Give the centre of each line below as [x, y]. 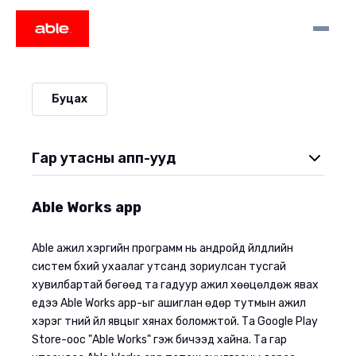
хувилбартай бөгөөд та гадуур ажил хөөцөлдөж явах [175, 285]
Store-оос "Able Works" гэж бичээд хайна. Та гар [159, 340]
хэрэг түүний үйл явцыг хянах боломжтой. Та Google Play [175, 321]
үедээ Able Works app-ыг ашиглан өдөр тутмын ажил [169, 303]
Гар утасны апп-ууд [104, 158]
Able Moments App [83, 196]
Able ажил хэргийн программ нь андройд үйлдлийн [163, 248]
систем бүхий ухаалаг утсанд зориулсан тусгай [159, 267]
